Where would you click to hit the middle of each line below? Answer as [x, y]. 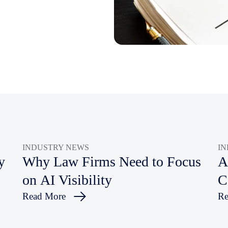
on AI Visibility [67, 180]
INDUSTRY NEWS [55, 148]
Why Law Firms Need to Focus [111, 162]
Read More [44, 196]
